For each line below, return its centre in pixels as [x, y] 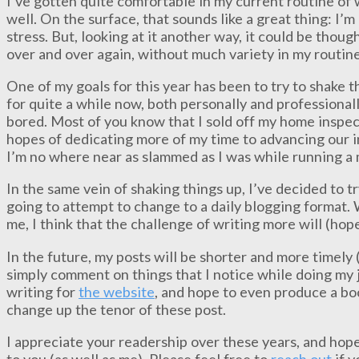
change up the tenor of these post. [116, 309]
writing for [42, 291]
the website [117, 291]
